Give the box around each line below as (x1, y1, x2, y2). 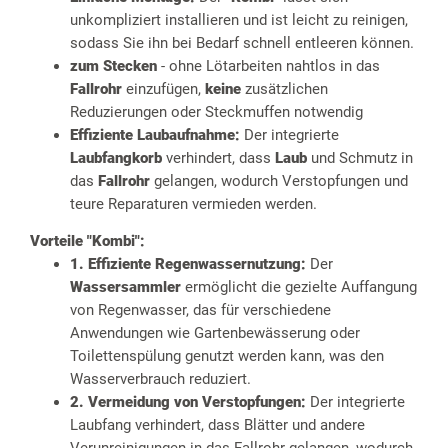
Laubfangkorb (70, 149, 162, 168)
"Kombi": (87, 232, 145, 251)
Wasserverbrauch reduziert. (70, 370, 251, 389)
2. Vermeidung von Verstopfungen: (70, 393, 306, 412)
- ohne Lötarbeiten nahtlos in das (157, 57, 380, 76)
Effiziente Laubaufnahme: (70, 126, 240, 145)
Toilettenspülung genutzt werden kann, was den (70, 347, 384, 366)
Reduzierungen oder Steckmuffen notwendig (70, 103, 363, 122)
